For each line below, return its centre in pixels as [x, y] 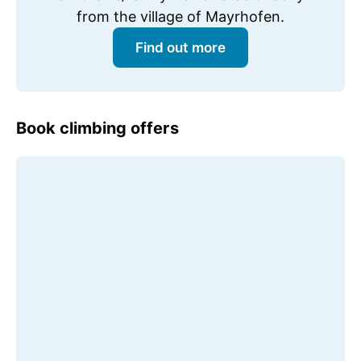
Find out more [180, 48]
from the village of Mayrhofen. [180, 17]
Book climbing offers [98, 129]
